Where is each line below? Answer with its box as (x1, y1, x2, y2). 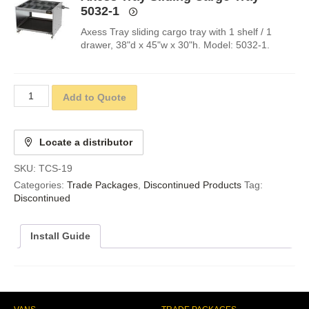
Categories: (14, 179, 67, 191)
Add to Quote (62, 92, 126, 103)
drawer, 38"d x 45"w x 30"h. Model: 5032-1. (80, 39, 270, 50)
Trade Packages (67, 179, 138, 191)
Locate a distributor (39, 137, 132, 148)
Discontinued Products (143, 179, 241, 191)
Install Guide (30, 230, 90, 242)
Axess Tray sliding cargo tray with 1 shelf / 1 (80, 26, 272, 37)
